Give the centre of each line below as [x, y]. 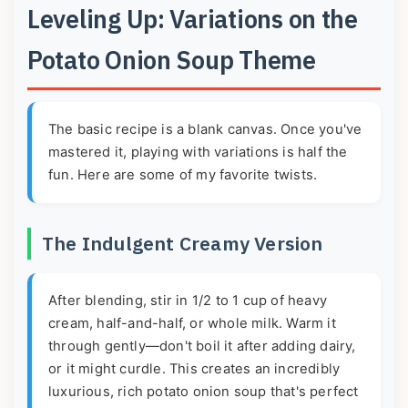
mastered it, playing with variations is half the [198, 153]
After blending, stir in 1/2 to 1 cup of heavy [188, 301]
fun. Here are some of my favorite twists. [183, 175]
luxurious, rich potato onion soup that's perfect [204, 392]
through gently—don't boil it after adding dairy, [202, 347]
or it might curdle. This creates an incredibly [194, 369]
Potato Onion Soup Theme [172, 60]
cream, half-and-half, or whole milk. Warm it [192, 324]
